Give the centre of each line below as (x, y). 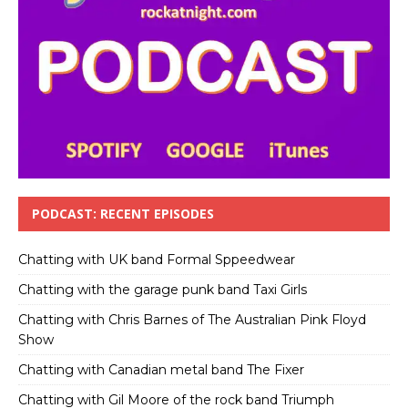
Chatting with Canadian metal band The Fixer (161, 370)
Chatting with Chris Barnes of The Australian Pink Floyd (192, 320)
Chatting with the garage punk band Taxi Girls (163, 290)
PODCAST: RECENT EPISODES (123, 214)
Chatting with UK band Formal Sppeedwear (157, 260)
